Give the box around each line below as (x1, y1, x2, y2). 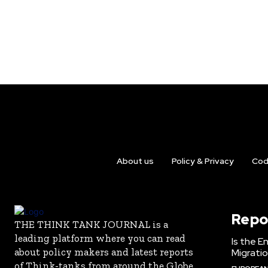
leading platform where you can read (14, 232, 185, 244)
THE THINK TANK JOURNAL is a (14, 218, 168, 230)
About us (116, 155, 154, 166)
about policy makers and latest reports (14, 245, 193, 258)
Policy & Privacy (171, 155, 234, 166)
